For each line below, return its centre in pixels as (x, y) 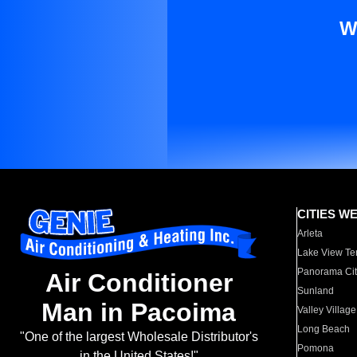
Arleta (310, 233)
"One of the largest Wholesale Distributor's (139, 337)
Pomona (316, 348)
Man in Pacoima (139, 313)
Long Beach (324, 329)
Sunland (316, 291)
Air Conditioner (139, 283)
